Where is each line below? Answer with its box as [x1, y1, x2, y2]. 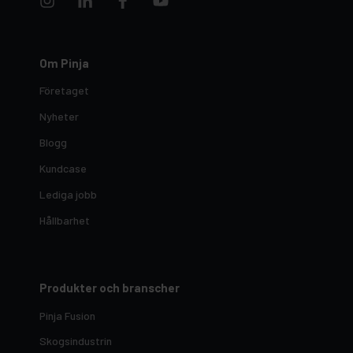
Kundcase [39, 161, 87, 175]
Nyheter [39, 110, 79, 124]
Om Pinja [39, 55, 89, 70]
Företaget [39, 84, 89, 98]
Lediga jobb [39, 187, 97, 201]
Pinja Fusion [39, 308, 95, 322]
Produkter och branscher [39, 281, 180, 295]
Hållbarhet [39, 213, 90, 227]
